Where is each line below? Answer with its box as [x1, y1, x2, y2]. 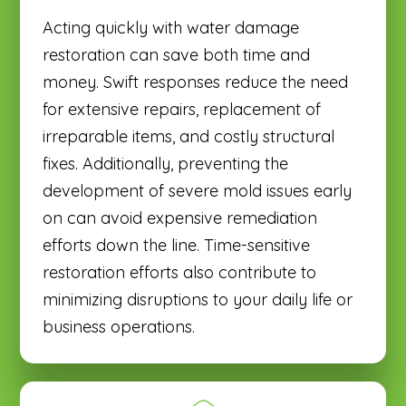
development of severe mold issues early [43, 179, 353, 201]
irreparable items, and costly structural [43, 125, 335, 147]
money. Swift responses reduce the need [43, 71, 349, 92]
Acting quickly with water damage [43, 16, 300, 38]
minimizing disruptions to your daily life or [43, 288, 353, 310]
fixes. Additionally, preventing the [43, 152, 289, 174]
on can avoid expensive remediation [43, 207, 318, 228]
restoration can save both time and [43, 43, 311, 65]
